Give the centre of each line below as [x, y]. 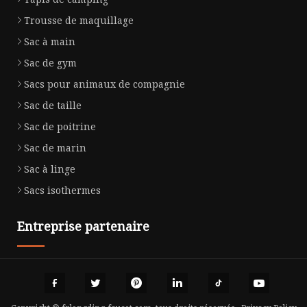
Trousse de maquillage [79, 20]
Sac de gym [50, 62]
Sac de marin [55, 147]
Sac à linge [50, 169]
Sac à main [50, 41]
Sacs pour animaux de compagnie [105, 84]
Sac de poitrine [60, 126]
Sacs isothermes [62, 190]
